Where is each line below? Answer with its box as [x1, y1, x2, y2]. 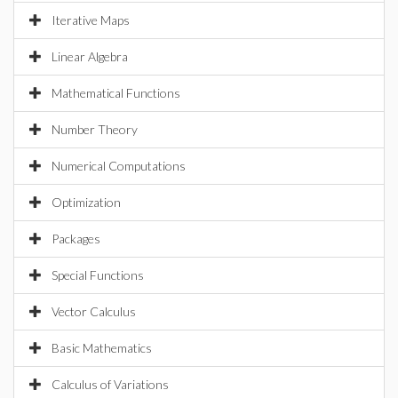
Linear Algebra [52, 49, 128, 64]
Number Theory [52, 122, 138, 137]
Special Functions [52, 267, 144, 283]
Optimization [52, 195, 121, 210]
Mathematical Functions [52, 85, 180, 100]
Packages [52, 231, 100, 246]
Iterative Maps [52, 12, 130, 28]
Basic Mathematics [52, 340, 152, 355]
